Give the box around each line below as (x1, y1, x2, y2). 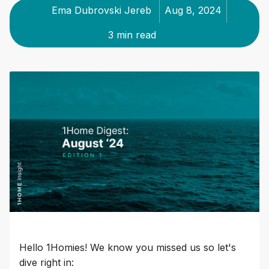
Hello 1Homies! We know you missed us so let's (19, 241, 236, 253)
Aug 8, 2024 (165, 4, 222, 16)
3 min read (108, 28, 156, 41)
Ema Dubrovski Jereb (52, 4, 151, 16)
